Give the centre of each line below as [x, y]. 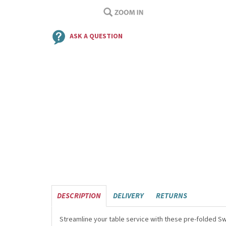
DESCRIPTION [79, 196]
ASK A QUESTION [96, 36]
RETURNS [172, 196]
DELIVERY [128, 196]
